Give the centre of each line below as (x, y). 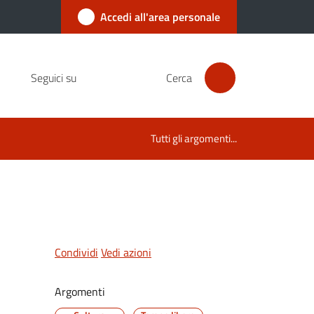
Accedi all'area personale (160, 17)
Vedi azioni (126, 252)
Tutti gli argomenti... (194, 138)
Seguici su (54, 78)
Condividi (76, 252)
